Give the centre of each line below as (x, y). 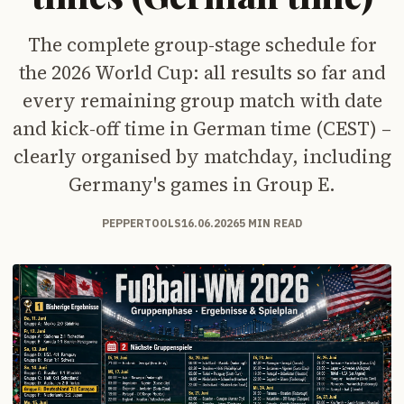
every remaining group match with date (202, 100)
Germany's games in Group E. (202, 184)
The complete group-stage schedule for (202, 44)
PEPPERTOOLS (142, 223)
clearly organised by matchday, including (202, 156)
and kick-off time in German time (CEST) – (202, 128)
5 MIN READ (271, 223)
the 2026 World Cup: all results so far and (202, 72)
